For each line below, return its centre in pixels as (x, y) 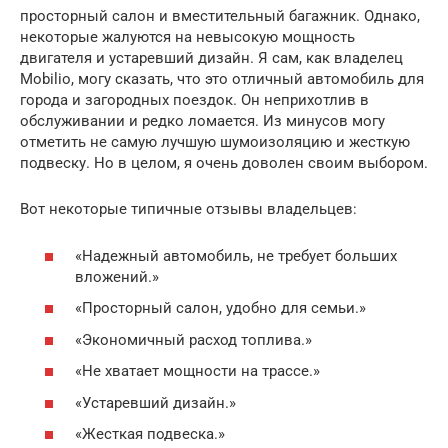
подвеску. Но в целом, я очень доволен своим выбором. (224, 163)
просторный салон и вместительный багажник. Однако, (220, 16)
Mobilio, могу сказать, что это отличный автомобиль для (222, 79)
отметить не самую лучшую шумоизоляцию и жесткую (215, 142)
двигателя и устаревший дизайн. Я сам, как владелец (211, 58)
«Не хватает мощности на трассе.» (197, 371)
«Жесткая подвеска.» (150, 434)
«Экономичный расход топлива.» (193, 339)
